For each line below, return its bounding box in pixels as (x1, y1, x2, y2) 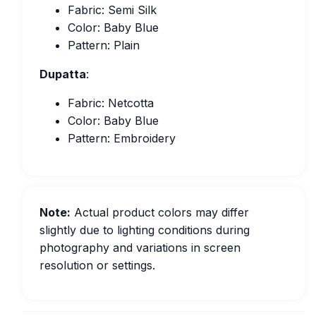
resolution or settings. (39, 258, 155, 272)
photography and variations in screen (39, 241, 241, 255)
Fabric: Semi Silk (68, 3, 157, 17)
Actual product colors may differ (71, 205, 249, 219)
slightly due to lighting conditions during (39, 223, 250, 237)
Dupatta (39, 67, 86, 81)
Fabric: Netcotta (68, 96, 154, 110)
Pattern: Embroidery (68, 131, 176, 145)
